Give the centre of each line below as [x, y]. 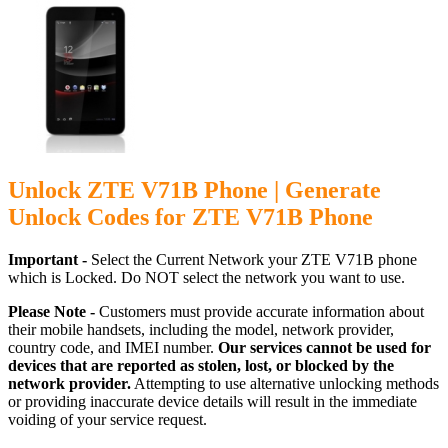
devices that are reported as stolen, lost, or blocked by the [201, 365]
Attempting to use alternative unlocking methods [285, 383]
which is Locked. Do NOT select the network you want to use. [206, 277]
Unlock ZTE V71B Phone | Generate [194, 189]
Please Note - [53, 311]
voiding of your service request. [107, 419]
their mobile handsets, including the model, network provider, [201, 329]
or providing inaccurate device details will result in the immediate [212, 401]
